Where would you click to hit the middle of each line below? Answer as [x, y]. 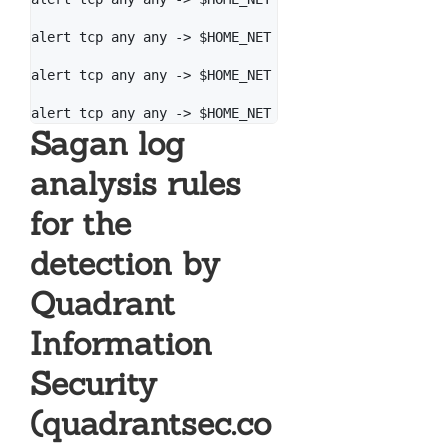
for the [80, 224]
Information [121, 344]
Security [93, 384]
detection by [125, 264]
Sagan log [107, 144]
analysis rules [135, 184]
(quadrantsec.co [150, 424]
